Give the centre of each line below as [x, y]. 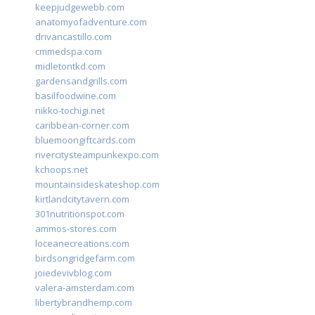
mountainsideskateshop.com [97, 185]
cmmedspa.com [69, 52]
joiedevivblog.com [73, 273]
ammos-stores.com [76, 229]
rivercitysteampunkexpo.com [97, 155]
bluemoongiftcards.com [85, 140]
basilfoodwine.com [76, 96]
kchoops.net [62, 170]
